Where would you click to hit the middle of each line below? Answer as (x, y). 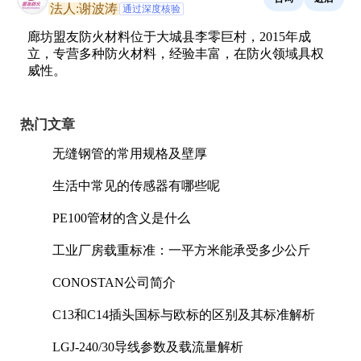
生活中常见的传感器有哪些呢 (136, 186)
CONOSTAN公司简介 (114, 282)
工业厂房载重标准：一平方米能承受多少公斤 (181, 250)
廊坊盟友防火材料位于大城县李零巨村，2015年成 (169, 37)
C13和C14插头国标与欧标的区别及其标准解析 (184, 315)
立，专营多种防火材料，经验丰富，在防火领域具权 (176, 54)
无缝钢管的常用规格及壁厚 (130, 154)
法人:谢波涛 (84, 8)
